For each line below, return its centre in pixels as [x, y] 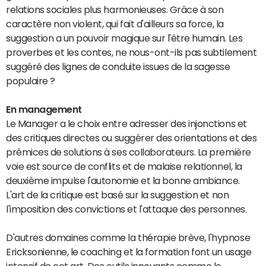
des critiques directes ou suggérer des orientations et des [132, 138]
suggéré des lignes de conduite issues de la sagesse [118, 66]
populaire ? [32, 81]
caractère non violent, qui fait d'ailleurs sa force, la [115, 24]
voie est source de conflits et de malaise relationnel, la [124, 166]
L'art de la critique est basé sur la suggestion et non [118, 195]
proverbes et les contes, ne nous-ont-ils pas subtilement [132, 52]
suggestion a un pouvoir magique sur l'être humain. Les [124, 38]
